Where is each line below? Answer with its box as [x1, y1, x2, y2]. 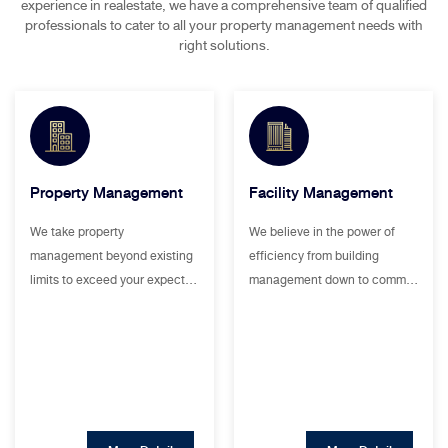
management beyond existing [30, 245, 193, 266]
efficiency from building [249, 245, 379, 266]
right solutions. [178, 33, 270, 57]
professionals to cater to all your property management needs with [25, 13, 423, 37]
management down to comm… [249, 269, 418, 290]
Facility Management [249, 179, 393, 206]
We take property [30, 221, 124, 242]
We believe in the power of [249, 221, 395, 242]
